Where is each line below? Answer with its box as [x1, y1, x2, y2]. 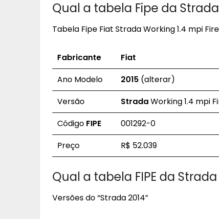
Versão [57, 96, 85, 107]
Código [57, 118, 86, 129]
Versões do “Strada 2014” [52, 192, 148, 203]
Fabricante [57, 52, 101, 63]
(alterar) [139, 74, 175, 85]
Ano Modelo [57, 74, 103, 85]
